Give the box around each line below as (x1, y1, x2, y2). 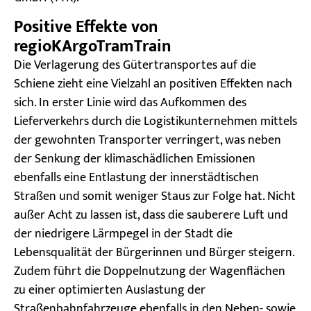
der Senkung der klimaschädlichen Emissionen (14, 149, 255, 170)
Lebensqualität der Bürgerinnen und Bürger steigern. (14, 242, 294, 264)
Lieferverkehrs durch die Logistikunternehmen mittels (14, 111, 297, 133)
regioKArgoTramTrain (14, 33, 171, 61)
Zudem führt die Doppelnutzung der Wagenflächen (14, 261, 285, 283)
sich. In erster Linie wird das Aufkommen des (14, 92, 246, 114)
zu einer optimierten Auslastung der (14, 280, 205, 301)
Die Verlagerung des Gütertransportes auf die (14, 55, 256, 76)
